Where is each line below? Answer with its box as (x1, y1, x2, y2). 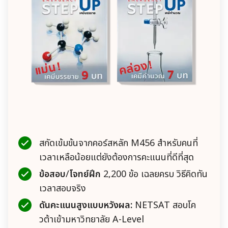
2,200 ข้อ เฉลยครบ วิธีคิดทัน (101, 167, 208, 181)
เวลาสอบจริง (39, 181, 86, 195)
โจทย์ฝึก (69, 167, 101, 181)
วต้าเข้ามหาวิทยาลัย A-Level (39, 212, 144, 226)
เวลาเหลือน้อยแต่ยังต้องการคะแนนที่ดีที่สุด (39, 150, 194, 164)
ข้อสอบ (39, 167, 66, 181)
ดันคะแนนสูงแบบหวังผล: (39, 198, 132, 212)
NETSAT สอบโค (132, 198, 196, 212)
